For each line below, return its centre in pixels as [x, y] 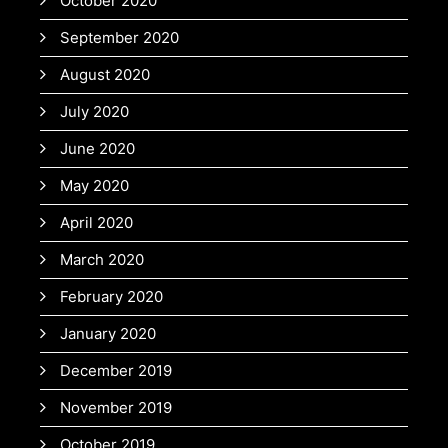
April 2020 [96, 223]
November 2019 [116, 408]
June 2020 [97, 149]
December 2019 [116, 371]
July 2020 [94, 112]
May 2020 [94, 186]
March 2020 [102, 260]
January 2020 [108, 334]
